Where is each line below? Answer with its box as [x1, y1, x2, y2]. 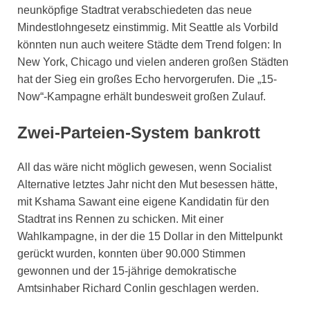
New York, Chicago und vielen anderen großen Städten [17, 56, 289, 69]
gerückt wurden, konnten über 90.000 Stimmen [17, 247, 246, 259]
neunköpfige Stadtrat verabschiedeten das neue [17, 4, 252, 17]
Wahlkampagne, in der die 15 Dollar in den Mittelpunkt [17, 230, 282, 242]
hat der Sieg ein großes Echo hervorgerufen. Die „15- [17, 73, 277, 86]
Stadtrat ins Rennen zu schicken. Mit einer [17, 212, 224, 225]
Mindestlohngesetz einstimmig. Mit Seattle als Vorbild [17, 21, 278, 34]
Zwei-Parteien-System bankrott [17, 123, 260, 143]
